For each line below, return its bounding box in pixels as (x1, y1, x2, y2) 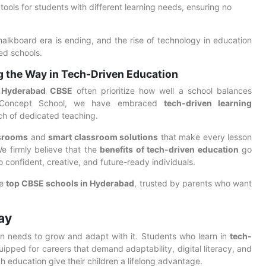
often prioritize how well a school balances (72, 85, 252, 96)
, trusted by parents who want (134, 178, 252, 188)
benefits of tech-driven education (100, 144, 239, 154)
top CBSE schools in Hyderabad (5, 178, 135, 188)
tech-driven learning (163, 98, 252, 108)
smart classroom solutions (48, 132, 158, 142)
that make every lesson (158, 132, 252, 142)
